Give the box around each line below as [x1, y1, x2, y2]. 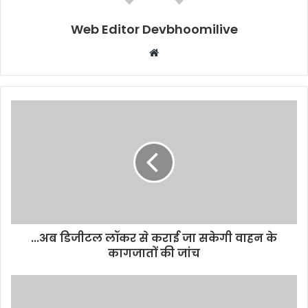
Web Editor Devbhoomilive [70, 21, 238, 38]
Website [158, 45, 197, 58]
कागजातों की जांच [108, 245, 200, 261]
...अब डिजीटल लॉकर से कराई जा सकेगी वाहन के [31, 230, 277, 246]
